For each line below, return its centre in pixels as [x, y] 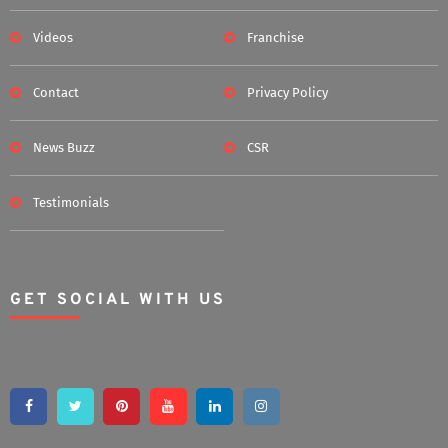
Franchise [275, 38]
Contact [56, 93]
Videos [53, 38]
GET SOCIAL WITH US [118, 300]
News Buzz [64, 148]
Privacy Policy [287, 93]
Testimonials [71, 203]
